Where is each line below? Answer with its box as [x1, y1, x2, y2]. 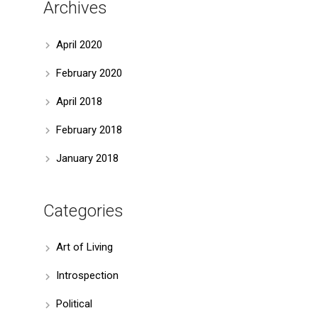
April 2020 [56, 38, 102, 51]
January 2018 [56, 151, 119, 165]
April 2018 [56, 94, 102, 108]
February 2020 [56, 66, 122, 79]
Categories [43, 200, 124, 221]
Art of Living [56, 241, 113, 253]
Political [56, 297, 92, 310]
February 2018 [56, 123, 122, 136]
